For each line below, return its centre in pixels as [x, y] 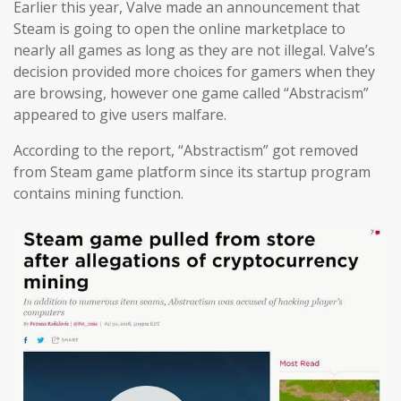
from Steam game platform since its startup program [192, 172]
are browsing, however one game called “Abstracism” [191, 93]
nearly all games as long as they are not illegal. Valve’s [194, 50]
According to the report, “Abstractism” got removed [186, 150]
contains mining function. [98, 193]
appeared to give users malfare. [120, 115]
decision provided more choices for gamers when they [194, 72]
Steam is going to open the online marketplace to [179, 29]
